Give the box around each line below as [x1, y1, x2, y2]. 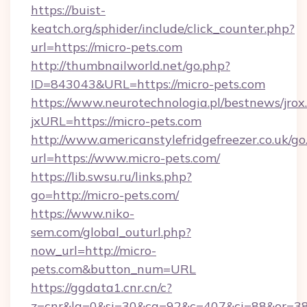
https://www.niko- [31, 206, 134, 221]
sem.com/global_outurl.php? [31, 224, 191, 240]
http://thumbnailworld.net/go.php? [31, 58, 230, 73]
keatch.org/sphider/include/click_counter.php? [31, 21, 295, 36]
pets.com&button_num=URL [31, 261, 196, 277]
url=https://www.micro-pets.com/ [31, 150, 220, 166]
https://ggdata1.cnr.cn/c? [31, 280, 172, 295]
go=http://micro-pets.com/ [31, 187, 179, 203]
